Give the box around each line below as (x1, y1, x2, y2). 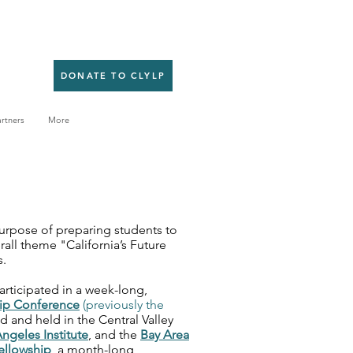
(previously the (80, 297, 164, 312)
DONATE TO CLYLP (61, 70, 165, 81)
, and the (88, 327, 140, 342)
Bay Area (140, 327, 189, 342)
